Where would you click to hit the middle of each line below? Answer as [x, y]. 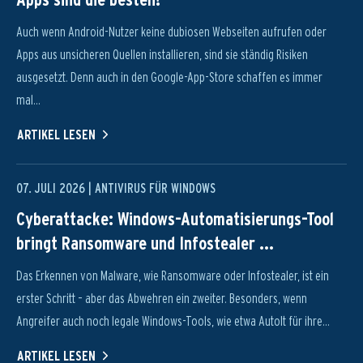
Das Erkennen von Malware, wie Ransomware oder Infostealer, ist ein [173, 276]
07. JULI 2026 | [56, 188]
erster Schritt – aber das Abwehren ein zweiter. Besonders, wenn [162, 299]
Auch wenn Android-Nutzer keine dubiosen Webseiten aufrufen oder [171, 32]
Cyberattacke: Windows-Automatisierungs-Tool [175, 219]
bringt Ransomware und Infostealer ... [145, 243]
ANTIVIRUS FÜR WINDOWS [155, 188]
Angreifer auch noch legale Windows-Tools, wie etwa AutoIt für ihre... [173, 321]
